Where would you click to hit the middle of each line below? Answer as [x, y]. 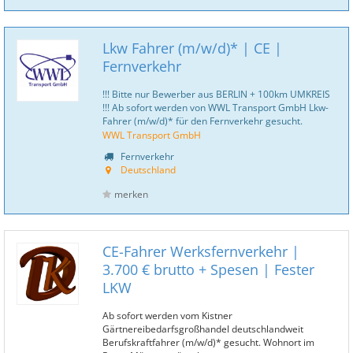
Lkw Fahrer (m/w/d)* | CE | [192, 48]
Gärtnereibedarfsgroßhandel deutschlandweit [203, 329]
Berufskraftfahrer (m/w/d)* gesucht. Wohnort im [208, 342]
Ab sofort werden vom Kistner [167, 315]
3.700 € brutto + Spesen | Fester [208, 269]
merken [131, 194]
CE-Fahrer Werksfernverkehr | [201, 251]
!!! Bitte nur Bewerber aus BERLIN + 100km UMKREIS [216, 94]
